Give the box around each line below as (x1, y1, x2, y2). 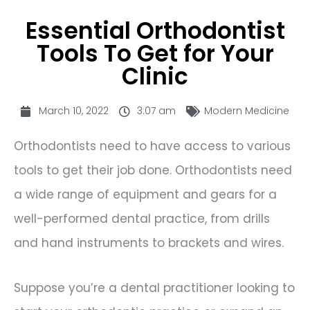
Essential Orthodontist (25, 15, 285, 48)
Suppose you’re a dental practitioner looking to (14, 280, 295, 297)
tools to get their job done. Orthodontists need (14, 162, 292, 179)
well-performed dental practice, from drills (14, 210, 270, 228)
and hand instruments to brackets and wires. (14, 235, 284, 252)
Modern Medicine (204, 104, 289, 118)
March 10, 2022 (39, 104, 109, 118)
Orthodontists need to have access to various (14, 138, 291, 155)
